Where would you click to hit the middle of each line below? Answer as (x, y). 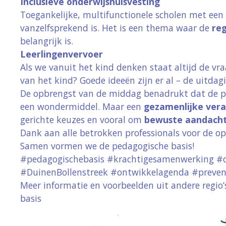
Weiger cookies (184, 143)
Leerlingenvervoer (62, 54)
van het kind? (49, 80)
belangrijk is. (47, 41)
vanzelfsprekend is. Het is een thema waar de (116, 27)
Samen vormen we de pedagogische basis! (110, 146)
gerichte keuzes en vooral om (82, 119)
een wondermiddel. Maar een (82, 106)
